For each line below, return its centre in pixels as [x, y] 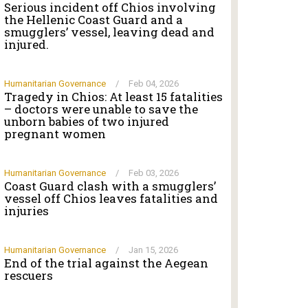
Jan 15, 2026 [153, 250]
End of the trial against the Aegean [106, 263]
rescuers [29, 275]
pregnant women [55, 134]
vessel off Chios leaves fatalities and [111, 198]
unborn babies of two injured [87, 121]
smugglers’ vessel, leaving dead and [109, 32]
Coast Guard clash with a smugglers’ [110, 186]
